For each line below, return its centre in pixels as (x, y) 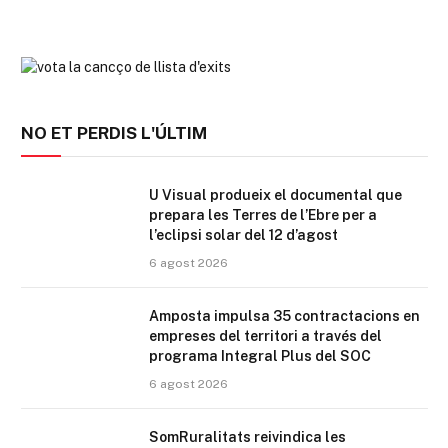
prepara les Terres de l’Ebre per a (263, 215)
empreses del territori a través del (265, 336)
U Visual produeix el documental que (275, 195)
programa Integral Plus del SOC (260, 356)
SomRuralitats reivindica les (247, 437)
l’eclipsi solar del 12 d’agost (243, 235)
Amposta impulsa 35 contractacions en (284, 316)
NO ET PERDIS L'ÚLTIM (114, 133)
